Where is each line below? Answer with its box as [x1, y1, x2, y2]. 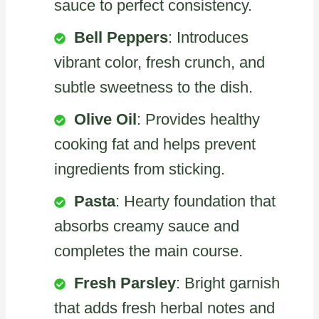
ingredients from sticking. [54, 159, 225, 178]
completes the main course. [54, 241, 243, 260]
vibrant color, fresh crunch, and [54, 53, 265, 71]
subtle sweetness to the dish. [54, 78, 253, 96]
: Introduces [168, 28, 249, 46]
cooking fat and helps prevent [54, 135, 256, 153]
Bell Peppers [74, 28, 168, 46]
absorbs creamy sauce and [54, 216, 239, 235]
